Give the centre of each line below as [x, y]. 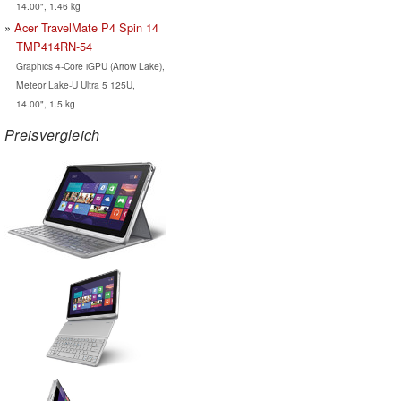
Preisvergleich [52, 134]
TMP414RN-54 [54, 46]
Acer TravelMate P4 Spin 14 [86, 27]
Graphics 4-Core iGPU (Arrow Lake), [90, 65]
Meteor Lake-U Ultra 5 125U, [75, 84]
